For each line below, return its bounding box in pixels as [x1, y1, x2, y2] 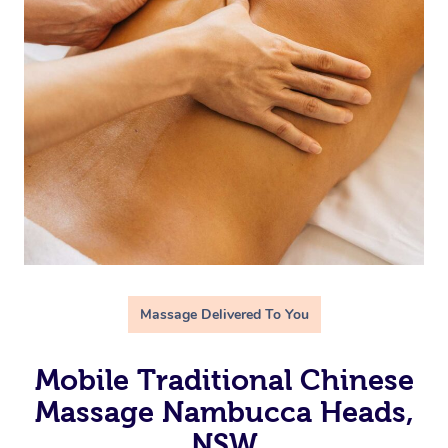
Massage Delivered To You [139, 304, 309, 324]
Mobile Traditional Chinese [34, 363, 414, 396]
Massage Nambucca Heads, [34, 395, 414, 428]
